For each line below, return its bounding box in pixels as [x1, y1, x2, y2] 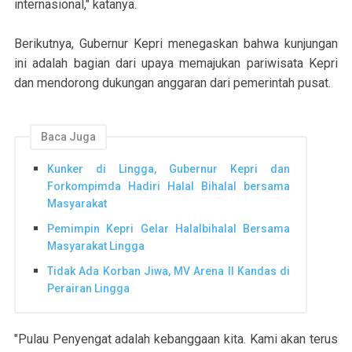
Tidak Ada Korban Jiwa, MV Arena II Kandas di [47, 264, 290, 277]
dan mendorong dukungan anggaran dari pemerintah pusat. [14, 75, 331, 90]
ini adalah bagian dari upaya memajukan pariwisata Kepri [14, 55, 338, 71]
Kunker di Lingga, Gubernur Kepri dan [47, 163, 290, 176]
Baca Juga [41, 130, 96, 143]
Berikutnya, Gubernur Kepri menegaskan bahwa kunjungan [14, 35, 338, 51]
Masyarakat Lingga [47, 240, 145, 253]
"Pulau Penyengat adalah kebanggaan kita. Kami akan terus [14, 332, 338, 347]
